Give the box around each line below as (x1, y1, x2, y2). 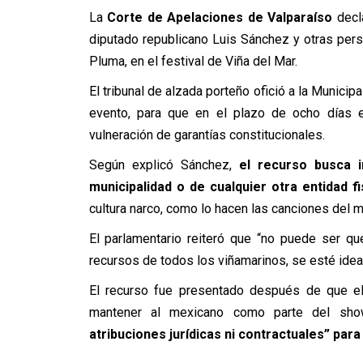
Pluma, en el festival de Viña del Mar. (88, 53, 297, 69)
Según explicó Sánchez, (88, 157, 239, 173)
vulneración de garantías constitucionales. (88, 127, 325, 143)
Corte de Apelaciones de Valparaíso (107, 10, 332, 25)
